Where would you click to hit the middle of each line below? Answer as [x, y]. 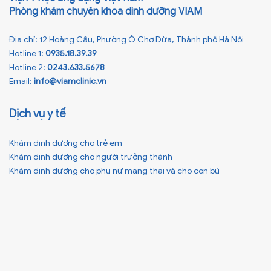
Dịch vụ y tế [38, 114]
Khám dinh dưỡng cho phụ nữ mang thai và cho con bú [114, 171]
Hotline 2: [28, 68]
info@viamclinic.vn [70, 82]
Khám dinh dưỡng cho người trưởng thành [91, 157]
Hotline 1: [27, 54]
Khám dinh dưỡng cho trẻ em [66, 143]
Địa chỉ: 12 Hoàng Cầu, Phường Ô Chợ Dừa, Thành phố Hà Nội [126, 40]
